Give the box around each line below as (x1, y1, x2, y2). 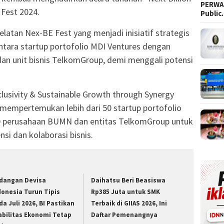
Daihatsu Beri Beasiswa (91, 176, 166, 185)
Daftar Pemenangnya (91, 210, 158, 219)
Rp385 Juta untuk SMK (91, 187, 160, 196)
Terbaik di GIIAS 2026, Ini (91, 199, 167, 208)
